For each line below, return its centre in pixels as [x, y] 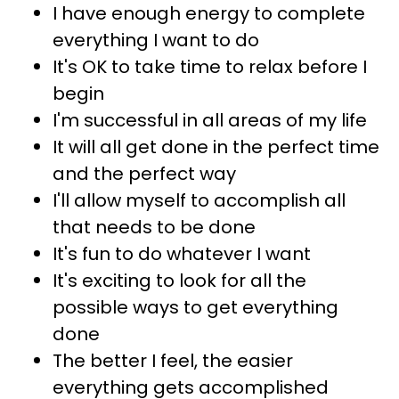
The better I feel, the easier [173, 360]
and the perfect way [144, 173]
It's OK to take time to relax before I [210, 66]
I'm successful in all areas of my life [210, 120]
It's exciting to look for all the [179, 280]
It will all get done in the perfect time [216, 147]
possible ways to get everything [195, 307]
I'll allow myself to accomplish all [199, 200]
